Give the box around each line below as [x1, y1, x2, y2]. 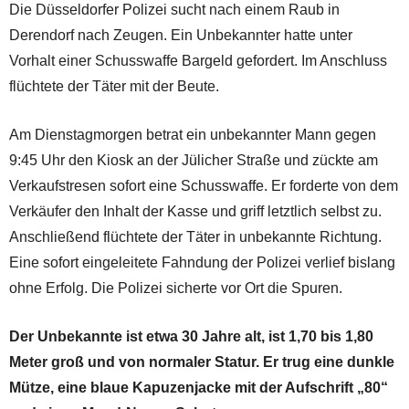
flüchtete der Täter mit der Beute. [9, 78, 219, 94]
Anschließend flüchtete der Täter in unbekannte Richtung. [9, 228, 382, 245]
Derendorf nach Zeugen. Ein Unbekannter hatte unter [9, 26, 352, 43]
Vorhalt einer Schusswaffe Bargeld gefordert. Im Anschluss [9, 52, 387, 68]
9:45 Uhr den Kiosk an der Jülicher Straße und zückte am [9, 152, 378, 168]
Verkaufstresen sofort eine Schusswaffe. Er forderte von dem [9, 177, 398, 194]
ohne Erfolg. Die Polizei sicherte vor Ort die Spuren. [9, 279, 342, 296]
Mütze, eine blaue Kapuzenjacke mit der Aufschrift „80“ [9, 379, 388, 395]
